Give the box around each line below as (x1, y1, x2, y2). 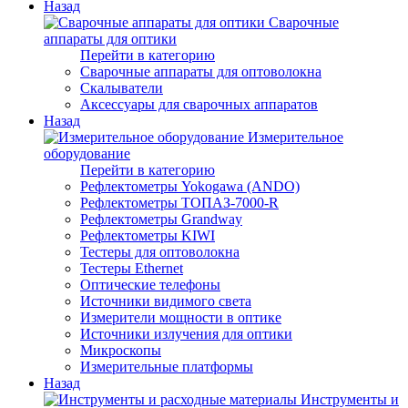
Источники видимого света (80, 292, 251, 309)
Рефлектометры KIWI (80, 227, 215, 243)
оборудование (44, 145, 130, 161)
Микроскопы (80, 342, 161, 358)
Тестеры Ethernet (80, 260, 183, 276)
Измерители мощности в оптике (80, 309, 281, 325)
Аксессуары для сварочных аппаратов (80, 96, 318, 112)
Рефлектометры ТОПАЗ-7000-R (80, 194, 279, 210)
